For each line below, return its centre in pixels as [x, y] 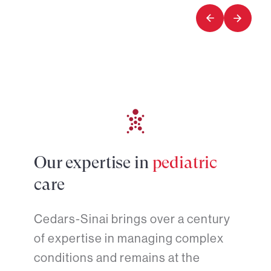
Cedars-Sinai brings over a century [132, 219]
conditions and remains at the [117, 258]
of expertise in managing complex [129, 239]
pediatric [184, 162]
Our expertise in [93, 162]
